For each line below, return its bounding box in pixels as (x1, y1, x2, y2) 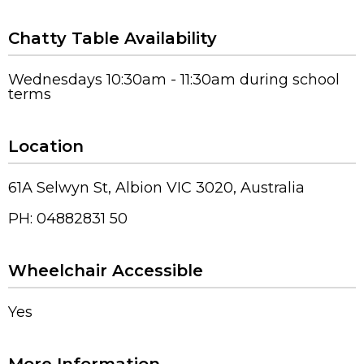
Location (8, 136, 84, 156)
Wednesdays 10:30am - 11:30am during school (8, 70, 340, 89)
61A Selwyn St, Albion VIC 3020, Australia (8, 178, 305, 197)
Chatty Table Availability (8, 28, 217, 48)
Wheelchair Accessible (8, 260, 203, 280)
